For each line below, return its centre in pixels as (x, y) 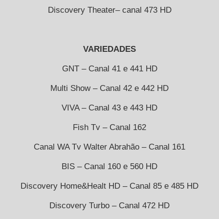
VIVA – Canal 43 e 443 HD (109, 108)
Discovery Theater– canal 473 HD (109, 10)
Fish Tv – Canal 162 (109, 127)
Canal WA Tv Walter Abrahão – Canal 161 (109, 147)
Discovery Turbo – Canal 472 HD (109, 205)
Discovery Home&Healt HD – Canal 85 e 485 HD (109, 186)
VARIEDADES (109, 49)
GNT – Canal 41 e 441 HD (109, 68)
